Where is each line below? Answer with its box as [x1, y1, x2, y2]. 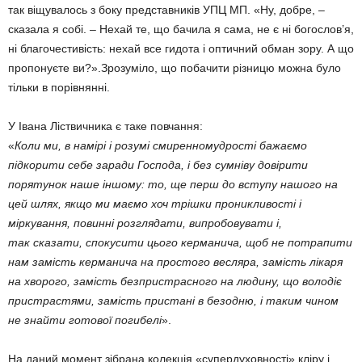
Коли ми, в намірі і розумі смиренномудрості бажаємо [15, 139, 307, 152]
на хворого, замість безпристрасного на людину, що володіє [8, 275, 342, 288]
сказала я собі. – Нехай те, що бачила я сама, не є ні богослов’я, [8, 23, 354, 36]
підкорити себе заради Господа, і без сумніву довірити [8, 158, 308, 171]
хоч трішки [151, 197, 212, 210]
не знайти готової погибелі [8, 314, 162, 326]
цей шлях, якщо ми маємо [8, 197, 151, 210]
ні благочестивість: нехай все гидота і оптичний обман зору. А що [8, 42, 354, 55]
